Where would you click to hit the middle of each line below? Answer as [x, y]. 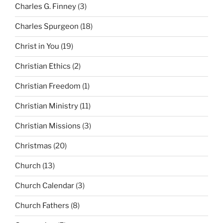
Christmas [33, 146]
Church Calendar [45, 186]
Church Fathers [42, 206]
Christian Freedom [48, 86]
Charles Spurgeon [47, 27]
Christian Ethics [43, 66]
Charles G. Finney [46, 7]
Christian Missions [48, 126]
